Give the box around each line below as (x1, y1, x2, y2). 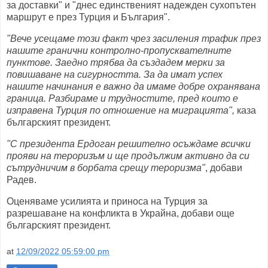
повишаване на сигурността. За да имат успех (7, 69, 223, 80)
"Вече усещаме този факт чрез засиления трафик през (7, 33, 261, 44)
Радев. (7, 175, 36, 185)
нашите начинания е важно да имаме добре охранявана (7, 81, 260, 92)
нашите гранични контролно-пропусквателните (7, 45, 232, 56)
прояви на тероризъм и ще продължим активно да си (7, 151, 249, 162)
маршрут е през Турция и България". (7, 12, 170, 23)
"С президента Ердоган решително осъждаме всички (7, 139, 251, 150)
